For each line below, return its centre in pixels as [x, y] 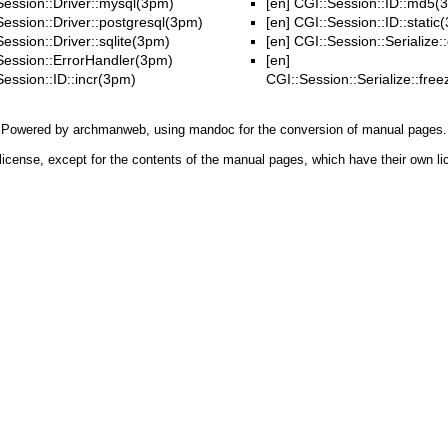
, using [167, 130]
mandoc [212, 130]
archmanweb [109, 130]
